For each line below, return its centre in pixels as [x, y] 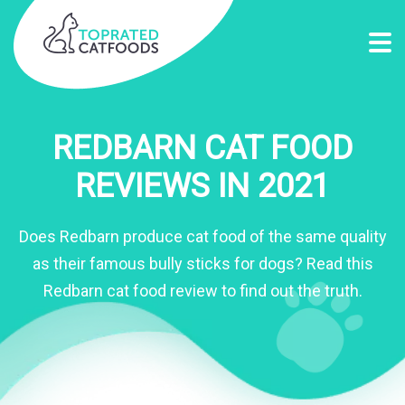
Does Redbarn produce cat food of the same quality [202, 236]
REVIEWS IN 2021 [202, 186]
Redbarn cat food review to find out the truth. [202, 291]
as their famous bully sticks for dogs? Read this [202, 264]
